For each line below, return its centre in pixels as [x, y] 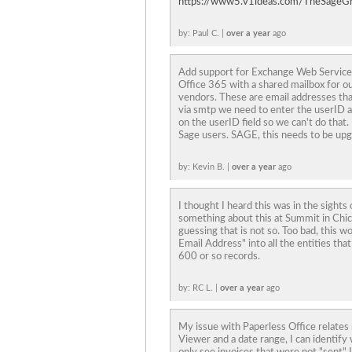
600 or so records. [219, 257]
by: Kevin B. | [205, 167]
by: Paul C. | [202, 33]
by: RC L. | [199, 288]
